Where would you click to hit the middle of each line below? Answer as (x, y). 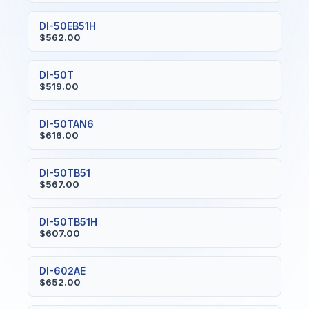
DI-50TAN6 (67, 124)
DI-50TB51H (68, 222)
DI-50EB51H (68, 26)
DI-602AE (62, 271)
